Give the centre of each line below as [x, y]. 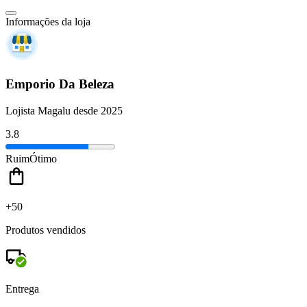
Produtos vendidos [46, 230]
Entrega [22, 288]
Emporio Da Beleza [60, 84]
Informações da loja [48, 22]
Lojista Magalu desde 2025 [64, 110]
